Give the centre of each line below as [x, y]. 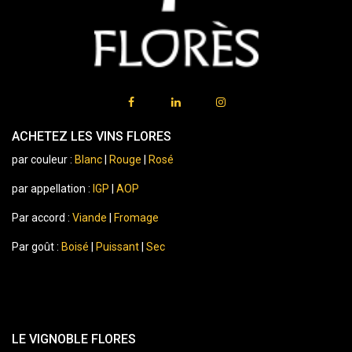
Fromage [136, 218]
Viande [90, 218]
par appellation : [52, 189]
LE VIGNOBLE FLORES [74, 339]
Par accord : [42, 218]
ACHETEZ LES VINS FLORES [92, 136]
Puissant [119, 247]
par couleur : [43, 159]
